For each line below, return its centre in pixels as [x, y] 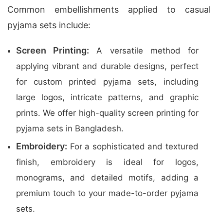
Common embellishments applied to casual [109, 9]
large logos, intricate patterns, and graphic [107, 97]
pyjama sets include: [49, 25]
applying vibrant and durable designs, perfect [107, 66]
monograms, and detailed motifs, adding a [107, 178]
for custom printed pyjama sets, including [107, 82]
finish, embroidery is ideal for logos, [107, 162]
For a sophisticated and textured [133, 146]
